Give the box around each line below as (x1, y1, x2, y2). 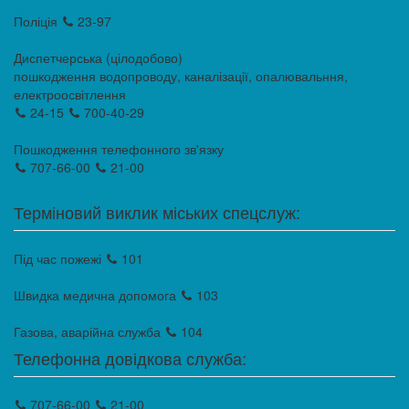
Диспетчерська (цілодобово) (14, 48, 183, 68)
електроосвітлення (14, 85, 126, 104)
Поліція (14, 12, 61, 31)
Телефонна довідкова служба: (14, 346, 246, 371)
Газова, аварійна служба (14, 322, 164, 341)
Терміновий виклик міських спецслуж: (14, 200, 300, 225)
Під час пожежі (14, 249, 105, 268)
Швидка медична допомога (14, 286, 180, 305)
